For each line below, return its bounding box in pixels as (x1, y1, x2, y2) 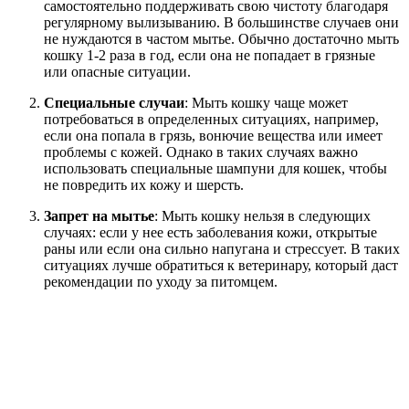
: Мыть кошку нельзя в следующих (154, 207, 371, 224)
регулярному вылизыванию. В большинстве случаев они (44, 14, 399, 30)
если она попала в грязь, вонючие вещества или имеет (44, 127, 383, 143)
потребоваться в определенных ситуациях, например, (44, 110, 379, 127)
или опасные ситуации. (44, 63, 191, 79)
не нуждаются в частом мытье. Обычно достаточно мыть (44, 30, 399, 47)
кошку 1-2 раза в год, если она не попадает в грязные (44, 47, 375, 63)
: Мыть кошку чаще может (184, 94, 348, 110)
